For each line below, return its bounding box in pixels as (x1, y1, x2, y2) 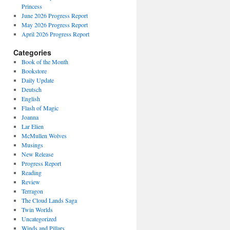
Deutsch (21, 85, 42, 94)
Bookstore (21, 67, 47, 75)
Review (21, 178, 40, 186)
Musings (21, 141, 43, 149)
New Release (21, 150, 53, 159)
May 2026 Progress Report (21, 21, 88, 29)
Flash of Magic (21, 104, 59, 112)
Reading (21, 168, 42, 177)
